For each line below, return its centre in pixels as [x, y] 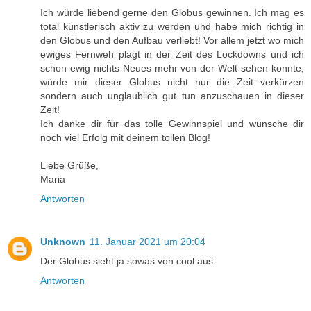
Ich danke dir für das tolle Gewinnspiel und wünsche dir [172, 123]
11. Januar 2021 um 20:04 [148, 241]
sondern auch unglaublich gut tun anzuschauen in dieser [172, 95]
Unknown [63, 241]
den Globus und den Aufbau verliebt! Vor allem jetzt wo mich [172, 40]
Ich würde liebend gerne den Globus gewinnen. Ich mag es [172, 12]
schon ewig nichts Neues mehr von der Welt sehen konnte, [172, 68]
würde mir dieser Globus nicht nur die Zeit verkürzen [172, 82]
